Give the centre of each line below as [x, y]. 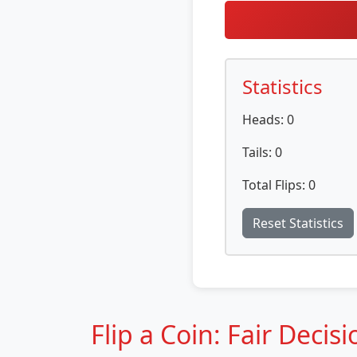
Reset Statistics [298, 223]
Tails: [259, 152]
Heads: [265, 120]
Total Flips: [275, 185]
